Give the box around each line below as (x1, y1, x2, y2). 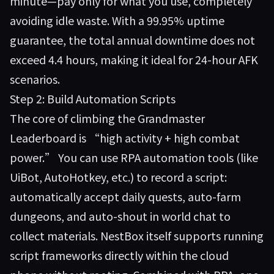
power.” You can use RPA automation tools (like (10, 149, 258, 165)
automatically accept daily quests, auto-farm (10, 188, 241, 204)
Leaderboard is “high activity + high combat (10, 130, 240, 146)
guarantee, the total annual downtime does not (10, 32, 255, 48)
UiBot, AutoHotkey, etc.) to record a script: (10, 169, 227, 185)
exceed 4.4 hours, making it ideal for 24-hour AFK (10, 51, 258, 67)
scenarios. (10, 71, 60, 87)
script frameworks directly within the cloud (10, 247, 229, 263)
